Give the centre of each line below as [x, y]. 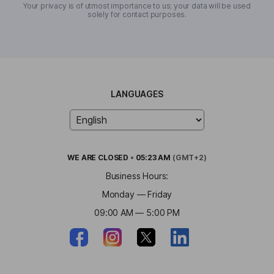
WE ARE [83, 157]
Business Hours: [137, 176]
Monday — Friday [137, 194]
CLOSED [113, 157]
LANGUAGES [137, 94]
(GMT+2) [189, 157]
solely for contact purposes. [137, 14]
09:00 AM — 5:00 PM [137, 212]
